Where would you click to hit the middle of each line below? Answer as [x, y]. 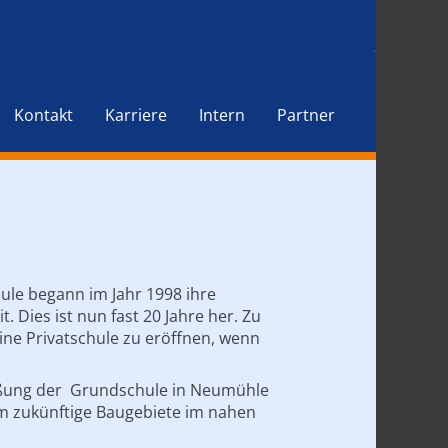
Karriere [136, 115]
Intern [222, 115]
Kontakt [43, 115]
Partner [306, 115]
